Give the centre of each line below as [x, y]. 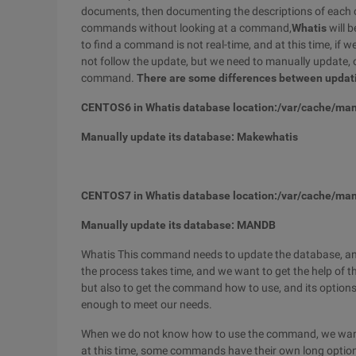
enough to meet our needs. [147, 304]
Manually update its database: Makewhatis [190, 137]
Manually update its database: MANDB [178, 225]
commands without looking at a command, [186, 28]
